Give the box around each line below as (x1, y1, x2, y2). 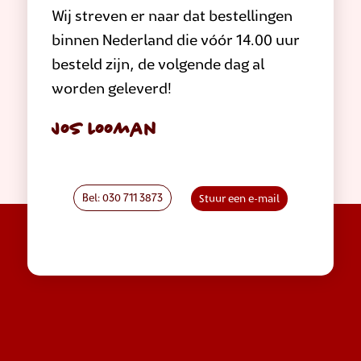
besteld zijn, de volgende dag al (51, 58, 264, 73)
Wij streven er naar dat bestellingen (51, 10, 293, 25)
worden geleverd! (51, 82, 172, 98)
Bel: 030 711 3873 (81, 193, 163, 205)
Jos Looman (51, 118, 157, 142)
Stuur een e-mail (198, 194, 280, 205)
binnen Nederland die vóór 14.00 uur (51, 34, 300, 49)
